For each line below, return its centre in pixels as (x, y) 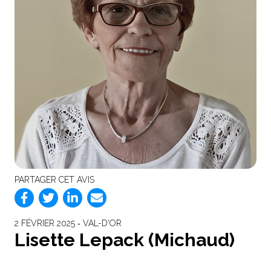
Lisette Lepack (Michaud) (125, 240)
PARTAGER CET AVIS (54, 179)
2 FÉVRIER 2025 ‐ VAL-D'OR (68, 223)
